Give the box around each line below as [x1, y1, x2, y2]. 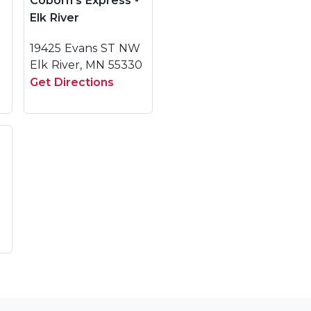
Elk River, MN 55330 [30, 58, 142, 72]
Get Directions [30, 76, 114, 89]
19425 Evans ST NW [30, 42, 140, 55]
